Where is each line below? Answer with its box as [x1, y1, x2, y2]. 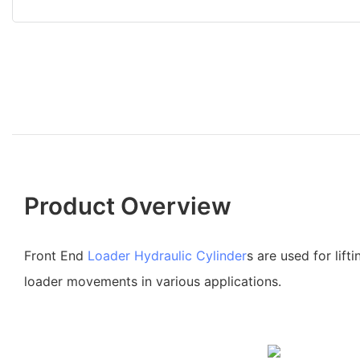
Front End [24, 247, 88, 264]
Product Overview [24, 190, 231, 220]
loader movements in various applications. [24, 272, 281, 289]
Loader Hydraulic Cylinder [88, 247, 247, 264]
